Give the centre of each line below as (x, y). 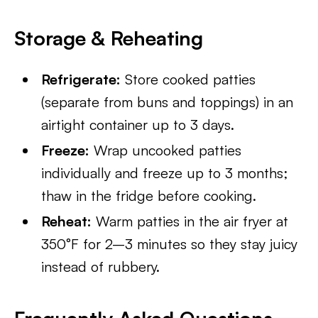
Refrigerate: (81, 79)
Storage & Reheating (109, 38)
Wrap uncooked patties (166, 150)
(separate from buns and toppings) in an (168, 102)
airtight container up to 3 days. (138, 125)
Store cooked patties (188, 79)
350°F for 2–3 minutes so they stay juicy (170, 244)
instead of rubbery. (101, 267)
